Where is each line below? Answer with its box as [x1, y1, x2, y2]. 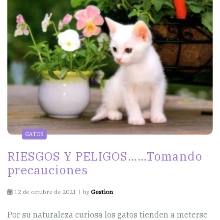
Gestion [91, 188, 113, 196]
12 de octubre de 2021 [14, 188, 76, 196]
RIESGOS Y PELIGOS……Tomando [7, 148, 202, 165]
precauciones [7, 162, 88, 178]
